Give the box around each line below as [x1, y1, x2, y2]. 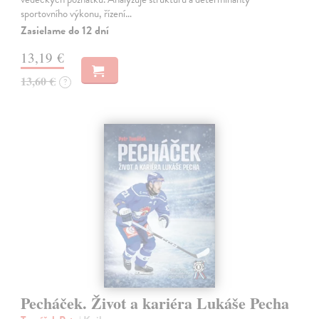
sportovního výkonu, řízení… [21, 6, 132, 22]
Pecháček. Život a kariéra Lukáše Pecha [21, 291, 290, 315]
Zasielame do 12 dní [21, 22, 110, 40]
